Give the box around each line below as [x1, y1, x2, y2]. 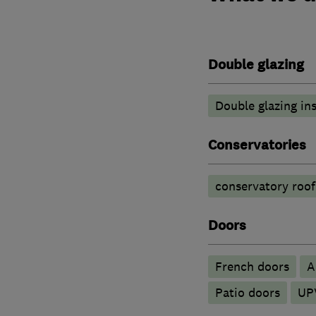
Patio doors [214, 284, 280, 300]
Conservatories [207, 135, 306, 154]
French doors [214, 258, 289, 274]
